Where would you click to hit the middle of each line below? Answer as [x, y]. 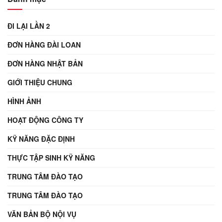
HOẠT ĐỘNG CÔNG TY [45, 120]
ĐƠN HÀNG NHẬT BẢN [45, 63]
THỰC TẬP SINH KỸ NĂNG [51, 158]
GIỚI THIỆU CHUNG [40, 82]
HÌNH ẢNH [24, 101]
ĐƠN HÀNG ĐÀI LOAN [44, 45]
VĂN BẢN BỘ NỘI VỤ [42, 214]
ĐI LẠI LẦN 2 [29, 26]
